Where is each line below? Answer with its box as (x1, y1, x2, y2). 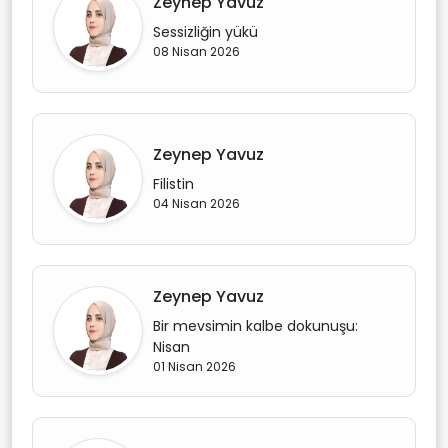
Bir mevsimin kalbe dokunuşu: (153, 315, 358, 336)
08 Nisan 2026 (153, 43, 240, 60)
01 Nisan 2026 (153, 357, 236, 375)
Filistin (153, 174, 194, 194)
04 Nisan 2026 (153, 195, 240, 212)
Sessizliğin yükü (153, 22, 258, 42)
